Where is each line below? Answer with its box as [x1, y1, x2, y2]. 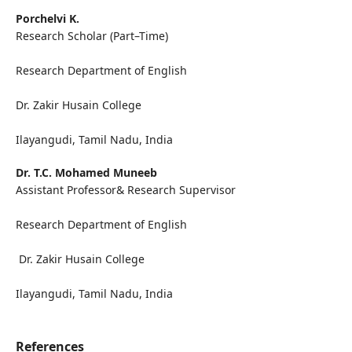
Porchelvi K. [15, 11, 79, 27]
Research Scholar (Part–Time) [15, 28, 168, 44]
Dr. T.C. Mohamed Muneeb [15, 165, 157, 181]
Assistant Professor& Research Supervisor [15, 182, 236, 198]
